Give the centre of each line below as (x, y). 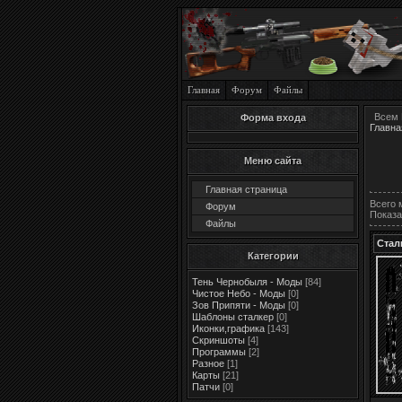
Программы (219, 352)
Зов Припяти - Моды (239, 305)
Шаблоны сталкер (233, 317)
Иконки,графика (228, 328)
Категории (273, 256)
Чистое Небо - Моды (239, 293)
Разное (208, 363)
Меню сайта (273, 161)
